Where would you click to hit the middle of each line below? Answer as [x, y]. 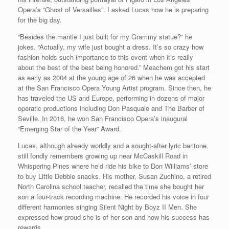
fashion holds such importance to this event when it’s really [106, 57]
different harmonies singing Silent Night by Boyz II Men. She [107, 207]
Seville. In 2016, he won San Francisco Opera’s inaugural [103, 118]
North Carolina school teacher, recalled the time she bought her [111, 186]
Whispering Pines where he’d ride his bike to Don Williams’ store [113, 166]
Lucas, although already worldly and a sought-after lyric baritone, [113, 145]
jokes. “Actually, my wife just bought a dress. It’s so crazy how [111, 47]
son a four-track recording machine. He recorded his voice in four [113, 196]
